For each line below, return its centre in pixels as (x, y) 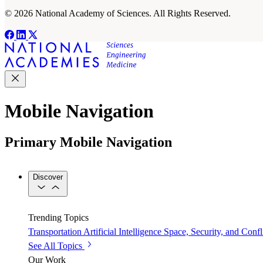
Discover (48, 177)
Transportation (55, 232)
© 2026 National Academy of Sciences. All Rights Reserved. (118, 14)
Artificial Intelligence (122, 232)
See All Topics (55, 246)
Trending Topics (58, 218)
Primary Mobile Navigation (88, 142)
